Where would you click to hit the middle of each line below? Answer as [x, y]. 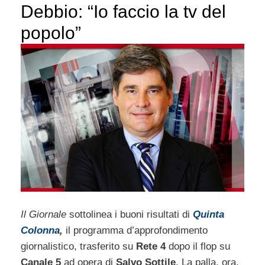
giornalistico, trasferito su [78, 247]
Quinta [209, 215]
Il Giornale [43, 215]
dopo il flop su [198, 247]
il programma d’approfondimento [135, 231]
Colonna [40, 231]
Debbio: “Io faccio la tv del [123, 12]
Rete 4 [151, 247]
